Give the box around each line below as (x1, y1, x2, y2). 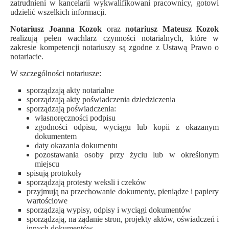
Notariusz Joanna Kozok (10, 25, 102, 33)
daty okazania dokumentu (35, 141, 118, 150)
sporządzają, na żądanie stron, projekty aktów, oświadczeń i (27, 215, 219, 223)
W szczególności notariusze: (10, 69, 101, 78)
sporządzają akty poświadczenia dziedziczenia (27, 95, 175, 104)
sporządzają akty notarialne (27, 86, 114, 95)
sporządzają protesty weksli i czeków (27, 178, 146, 187)
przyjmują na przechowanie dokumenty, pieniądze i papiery (27, 187, 219, 196)
